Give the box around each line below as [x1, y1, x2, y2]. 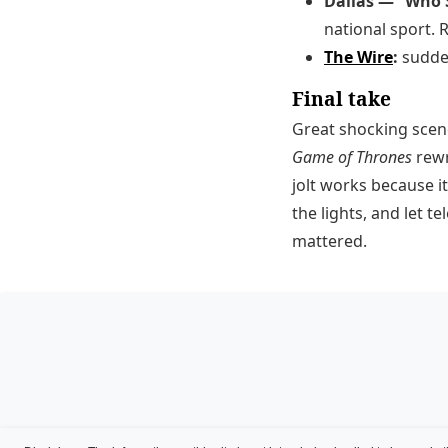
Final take [292, 84, 391, 112]
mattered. [292, 229, 367, 252]
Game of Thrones [292, 145, 412, 168]
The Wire [324, 45, 393, 68]
